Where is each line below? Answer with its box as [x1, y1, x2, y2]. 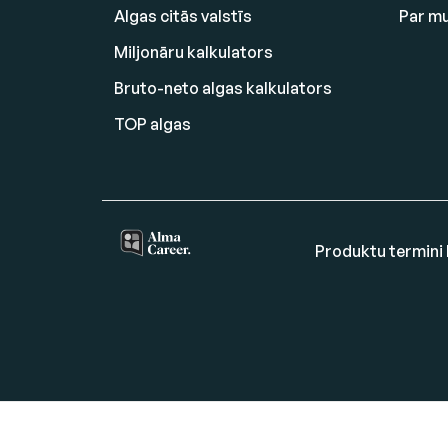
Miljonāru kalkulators [114, 42, 273, 63]
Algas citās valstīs [114, 6, 252, 27]
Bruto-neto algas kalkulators [114, 78, 332, 99]
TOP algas [114, 114, 191, 135]
